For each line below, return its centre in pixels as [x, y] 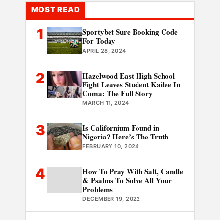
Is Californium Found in [121, 128]
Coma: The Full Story [118, 93]
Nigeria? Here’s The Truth [126, 137]
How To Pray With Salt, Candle [133, 172]
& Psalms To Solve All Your [127, 180]
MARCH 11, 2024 [106, 103]
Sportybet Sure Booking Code [130, 32]
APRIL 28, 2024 [104, 50]
